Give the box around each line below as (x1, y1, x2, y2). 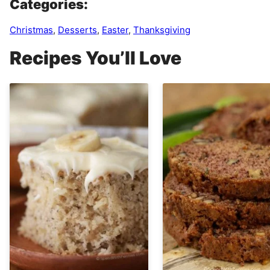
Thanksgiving (133, 24, 190, 36)
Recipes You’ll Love (10, 46, 181, 69)
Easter (102, 24, 128, 36)
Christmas (10, 24, 53, 36)
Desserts (58, 24, 97, 36)
